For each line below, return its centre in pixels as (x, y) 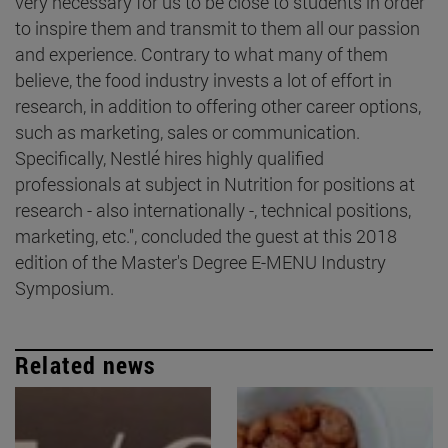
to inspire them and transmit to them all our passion (217, 27)
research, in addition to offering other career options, (218, 105)
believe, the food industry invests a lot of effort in (203, 79)
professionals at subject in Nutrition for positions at (215, 183)
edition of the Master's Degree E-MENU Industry (200, 261)
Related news (85, 364)
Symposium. (64, 287)
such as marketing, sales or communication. (187, 131)
